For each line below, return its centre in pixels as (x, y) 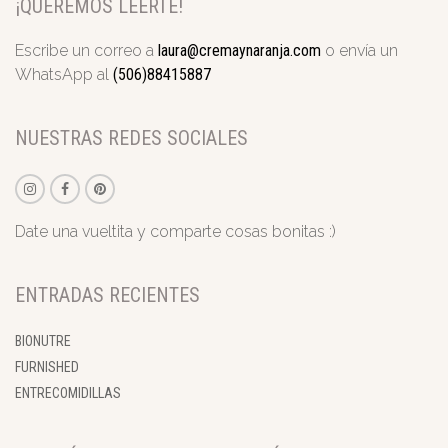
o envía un (361, 51)
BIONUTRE (43, 341)
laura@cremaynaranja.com (241, 51)
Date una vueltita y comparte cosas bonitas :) (175, 232)
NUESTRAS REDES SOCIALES (131, 138)
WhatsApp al (64, 75)
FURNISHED (47, 367)
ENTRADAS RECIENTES (107, 295)
